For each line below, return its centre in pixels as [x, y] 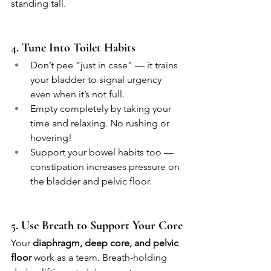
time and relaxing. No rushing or [101, 123]
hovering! [51, 138]
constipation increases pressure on [106, 167]
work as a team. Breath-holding [100, 258]
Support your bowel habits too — [103, 152]
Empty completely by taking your [102, 109]
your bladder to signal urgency [97, 80]
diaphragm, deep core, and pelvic [107, 243]
